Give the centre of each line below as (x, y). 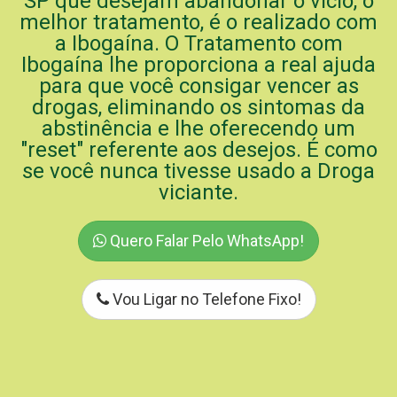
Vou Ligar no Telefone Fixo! (205, 299)
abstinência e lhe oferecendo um (198, 128)
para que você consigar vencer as (198, 86)
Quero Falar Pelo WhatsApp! (205, 241)
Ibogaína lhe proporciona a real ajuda (198, 65)
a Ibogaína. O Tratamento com (198, 43)
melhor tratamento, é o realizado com (198, 22)
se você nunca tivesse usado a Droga (198, 171)
